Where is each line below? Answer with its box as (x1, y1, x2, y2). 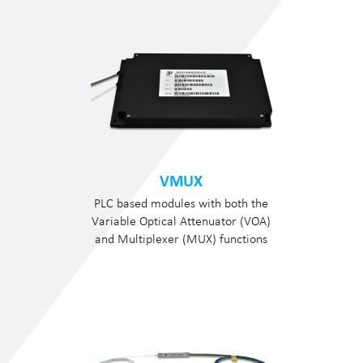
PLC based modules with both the (94, 195, 269, 211)
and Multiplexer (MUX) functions (95, 231, 268, 246)
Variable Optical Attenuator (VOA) (92, 213, 271, 228)
